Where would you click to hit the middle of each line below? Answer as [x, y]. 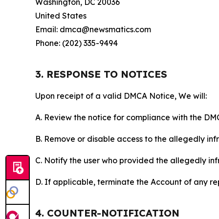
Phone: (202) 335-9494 [77, 43]
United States [61, 16]
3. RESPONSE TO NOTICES [101, 74]
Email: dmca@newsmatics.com [93, 29]
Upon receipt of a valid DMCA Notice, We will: [121, 96]
